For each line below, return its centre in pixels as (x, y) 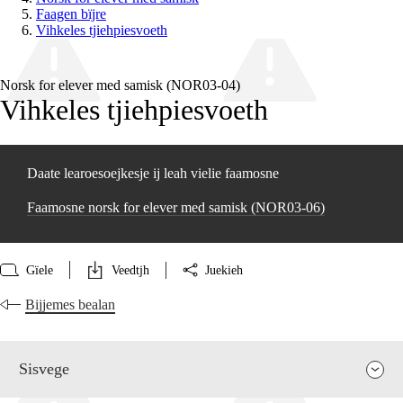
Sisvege (44, 369)
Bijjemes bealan (70, 305)
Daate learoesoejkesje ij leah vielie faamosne (153, 174)
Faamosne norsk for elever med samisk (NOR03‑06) (176, 208)
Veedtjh (130, 270)
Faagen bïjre (71, 14)
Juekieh (224, 270)
